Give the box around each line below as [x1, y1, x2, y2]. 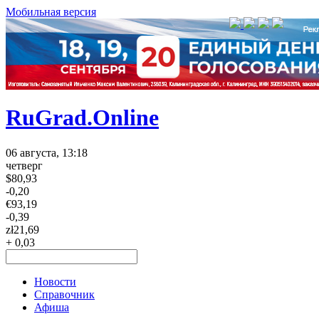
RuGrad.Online [6, 105, 159, 131]
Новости [34, 275, 76, 288]
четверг [6, 159, 43, 172]
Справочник [34, 288, 95, 300]
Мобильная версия [6, 6, 96, 18]
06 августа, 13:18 [6, 146, 88, 159]
